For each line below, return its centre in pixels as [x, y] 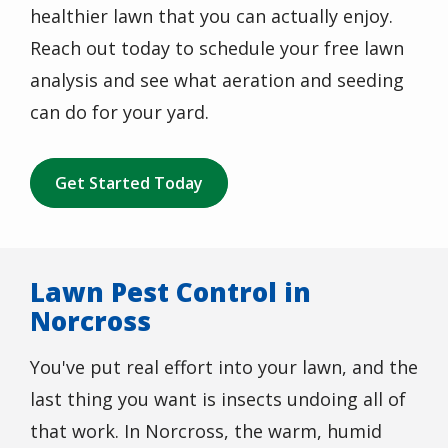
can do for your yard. [119, 112]
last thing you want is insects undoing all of [218, 399]
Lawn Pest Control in [170, 292]
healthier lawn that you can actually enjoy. [211, 16]
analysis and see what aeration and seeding [217, 80]
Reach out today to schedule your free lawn [217, 48]
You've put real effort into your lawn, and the [224, 367]
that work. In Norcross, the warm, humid [206, 431]
